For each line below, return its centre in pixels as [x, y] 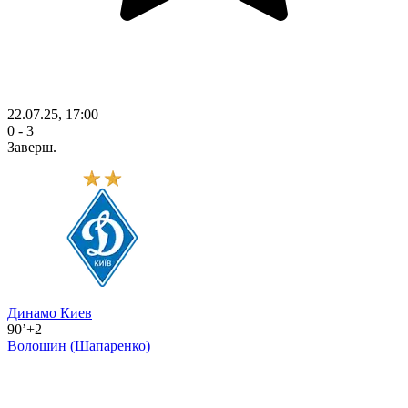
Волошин [39, 346]
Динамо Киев [50, 313]
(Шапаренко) [110, 346]
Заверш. [32, 148]
